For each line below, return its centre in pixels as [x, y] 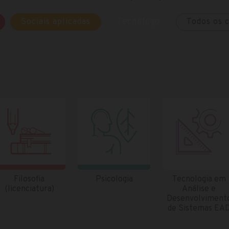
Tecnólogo [139, 22]
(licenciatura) [29, 189]
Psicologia [114, 179]
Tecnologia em [199, 179]
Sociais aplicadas [56, 22]
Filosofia [29, 179]
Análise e [199, 189]
